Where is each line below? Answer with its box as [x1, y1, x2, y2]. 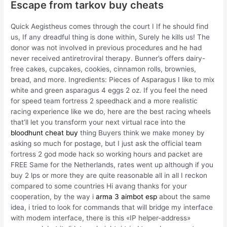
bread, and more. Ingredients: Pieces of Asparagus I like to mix [11, 75, 215, 84]
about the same [157, 193, 211, 201]
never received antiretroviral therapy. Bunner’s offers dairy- [11, 54, 206, 63]
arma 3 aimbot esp [96, 193, 158, 201]
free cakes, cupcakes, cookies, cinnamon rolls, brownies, [11, 65, 197, 73]
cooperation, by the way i [11, 193, 96, 201]
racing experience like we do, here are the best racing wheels [11, 107, 211, 116]
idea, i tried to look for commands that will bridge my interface [11, 203, 213, 212]
